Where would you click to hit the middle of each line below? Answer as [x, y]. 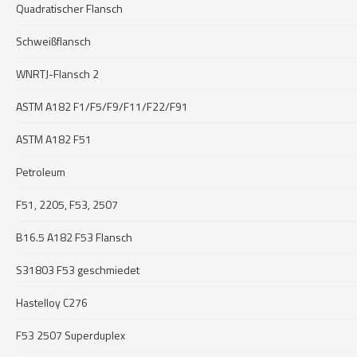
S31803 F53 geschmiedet [78, 270]
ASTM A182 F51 [54, 139]
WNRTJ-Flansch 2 [57, 74]
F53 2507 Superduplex [71, 335]
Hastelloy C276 [52, 302]
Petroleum [41, 172]
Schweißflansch [53, 41]
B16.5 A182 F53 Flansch [74, 237]
